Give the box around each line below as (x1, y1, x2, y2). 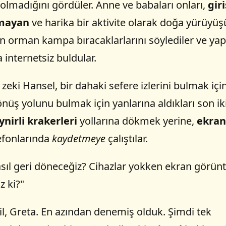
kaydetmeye (51, 132, 105, 146)
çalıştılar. (105, 132, 148, 146)
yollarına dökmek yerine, (77, 114, 197, 128)
